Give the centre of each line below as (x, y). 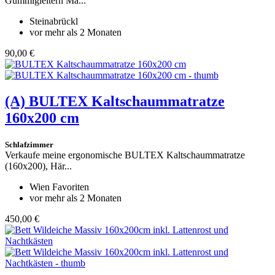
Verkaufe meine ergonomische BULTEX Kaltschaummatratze (125, 155)
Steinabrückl (54, 21)
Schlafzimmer (29, 145)
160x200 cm (42, 118)
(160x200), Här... (38, 166)
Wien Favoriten (59, 187)
